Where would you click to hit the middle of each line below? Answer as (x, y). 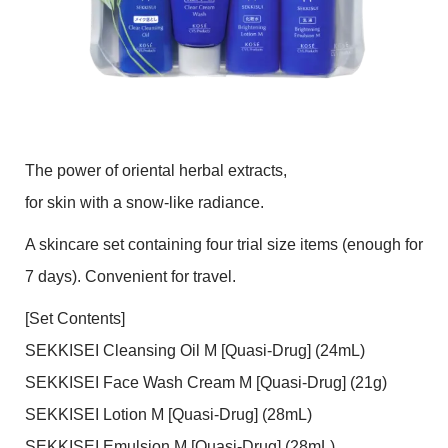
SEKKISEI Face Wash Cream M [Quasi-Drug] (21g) (206, 382)
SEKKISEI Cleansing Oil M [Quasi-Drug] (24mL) (195, 350)
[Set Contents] (75, 318)
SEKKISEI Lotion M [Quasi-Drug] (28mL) (168, 414)
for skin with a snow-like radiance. (144, 202)
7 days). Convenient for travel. (130, 276)
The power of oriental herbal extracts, (156, 170)
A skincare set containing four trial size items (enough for (224, 244)
